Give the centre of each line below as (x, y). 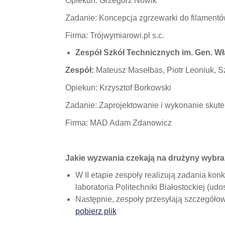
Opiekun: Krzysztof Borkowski (118, 88)
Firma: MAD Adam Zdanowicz (118, 123)
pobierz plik (96, 211)
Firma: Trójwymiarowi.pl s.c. (116, 35)
